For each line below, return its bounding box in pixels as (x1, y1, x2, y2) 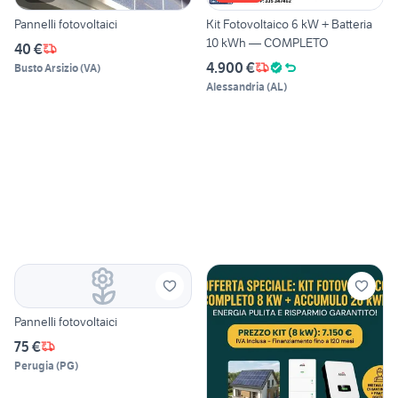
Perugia (14, 358, 54, 372)
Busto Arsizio (14, 60, 78, 75)
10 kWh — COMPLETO (206, 34, 329, 51)
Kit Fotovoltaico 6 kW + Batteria (206, 15, 372, 32)
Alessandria (206, 79, 265, 93)
